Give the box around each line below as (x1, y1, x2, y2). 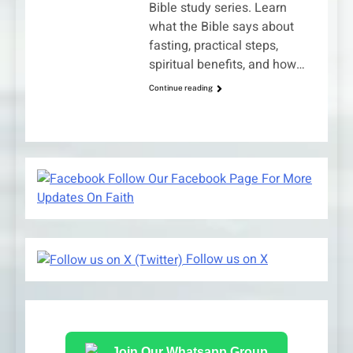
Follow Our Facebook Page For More (105, 169, 312, 188)
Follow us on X (183, 249, 268, 269)
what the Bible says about (148, 17, 294, 37)
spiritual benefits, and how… (148, 55, 305, 75)
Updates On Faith (37, 188, 134, 207)
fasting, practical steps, (148, 36, 278, 56)
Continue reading (148, 83, 213, 93)
